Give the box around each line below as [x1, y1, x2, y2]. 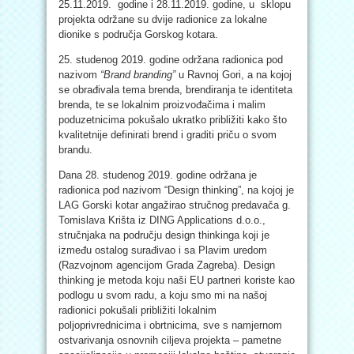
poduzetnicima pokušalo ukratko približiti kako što [58, 114, 287, 126]
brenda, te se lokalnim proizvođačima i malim [58, 99, 265, 111]
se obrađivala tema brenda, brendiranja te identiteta [58, 84, 292, 96]
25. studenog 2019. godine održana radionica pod [58, 54, 283, 66]
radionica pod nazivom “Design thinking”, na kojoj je [58, 184, 294, 196]
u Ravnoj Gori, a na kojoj [175, 69, 292, 81]
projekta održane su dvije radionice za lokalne [58, 13, 267, 25]
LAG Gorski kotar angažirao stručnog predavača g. [58, 199, 291, 211]
